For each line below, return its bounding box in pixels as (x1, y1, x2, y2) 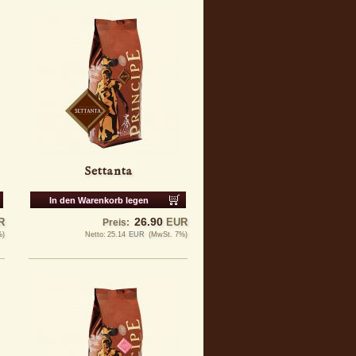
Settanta (83, 164, 133, 180)
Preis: (103, 217, 130, 228)
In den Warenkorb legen (49, 195, 149, 205)
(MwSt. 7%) (149, 230, 188, 238)
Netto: (85, 230, 106, 238)
